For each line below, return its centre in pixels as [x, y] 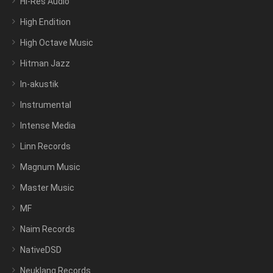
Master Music [47, 188]
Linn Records [45, 147]
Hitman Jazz [45, 64]
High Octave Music [57, 43]
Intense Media [48, 126]
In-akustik [39, 84]
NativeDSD [41, 250]
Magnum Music [50, 167]
